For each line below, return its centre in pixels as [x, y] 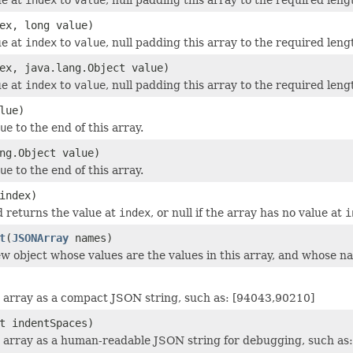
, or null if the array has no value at [248, 212]
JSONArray [40, 238]
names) [91, 238]
